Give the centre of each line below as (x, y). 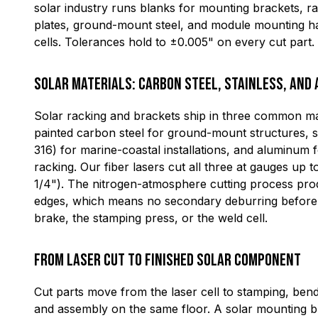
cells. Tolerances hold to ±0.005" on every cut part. (174, 42)
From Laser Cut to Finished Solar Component (168, 260)
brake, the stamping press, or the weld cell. (151, 218)
